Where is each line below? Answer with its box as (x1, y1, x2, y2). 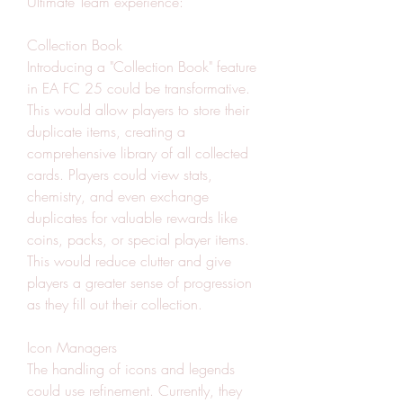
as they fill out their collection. (27, 294, 202, 314)
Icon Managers (27, 337, 117, 357)
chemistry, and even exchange (27, 186, 209, 206)
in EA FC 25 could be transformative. (27, 78, 250, 98)
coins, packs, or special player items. (27, 229, 249, 249)
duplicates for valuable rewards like (27, 208, 237, 228)
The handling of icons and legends (27, 359, 235, 379)
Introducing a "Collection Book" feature (27, 57, 256, 76)
